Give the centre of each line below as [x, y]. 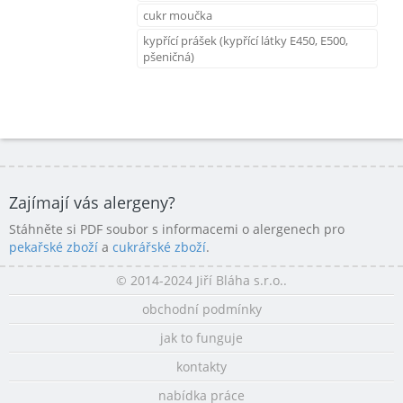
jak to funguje [201, 337]
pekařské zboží [54, 246]
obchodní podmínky [201, 309]
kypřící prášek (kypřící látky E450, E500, [246, 40]
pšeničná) [169, 56]
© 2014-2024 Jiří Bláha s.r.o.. [201, 280]
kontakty [201, 366]
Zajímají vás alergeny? [92, 202]
